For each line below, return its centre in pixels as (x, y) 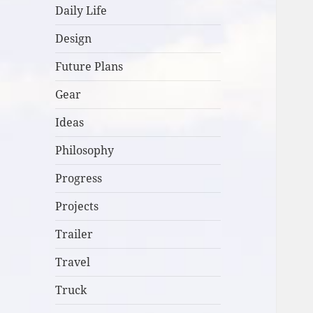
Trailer (74, 234)
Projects (77, 206)
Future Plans (89, 67)
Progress (79, 179)
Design (74, 39)
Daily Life (81, 11)
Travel (73, 262)
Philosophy (85, 151)
